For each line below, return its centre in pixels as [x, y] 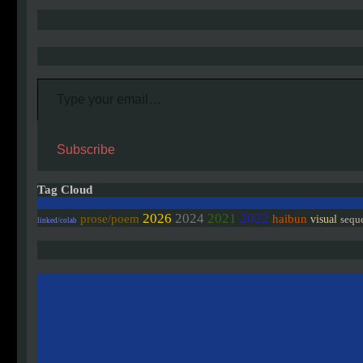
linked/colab [57, 221]
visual [324, 220]
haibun [290, 219]
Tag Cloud [65, 190]
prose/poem [110, 219]
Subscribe [86, 150]
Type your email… [57, 78]
